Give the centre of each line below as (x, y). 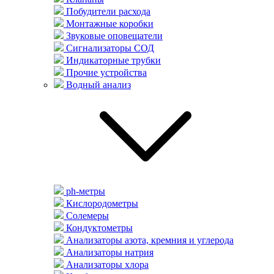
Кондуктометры (98, 228)
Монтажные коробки (109, 24)
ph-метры (84, 191)
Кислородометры (101, 203)
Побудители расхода (107, 11)
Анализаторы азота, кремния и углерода (149, 240)
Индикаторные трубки (112, 60)
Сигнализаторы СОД (109, 48)
